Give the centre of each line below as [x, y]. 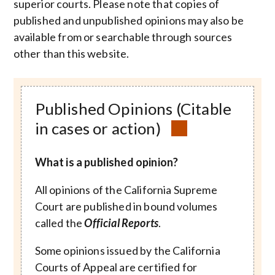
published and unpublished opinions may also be [128, 21]
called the [60, 223]
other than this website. [71, 54]
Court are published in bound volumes [126, 206]
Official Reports [122, 223]
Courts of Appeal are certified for [116, 267]
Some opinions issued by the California [127, 250]
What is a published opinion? [107, 162]
